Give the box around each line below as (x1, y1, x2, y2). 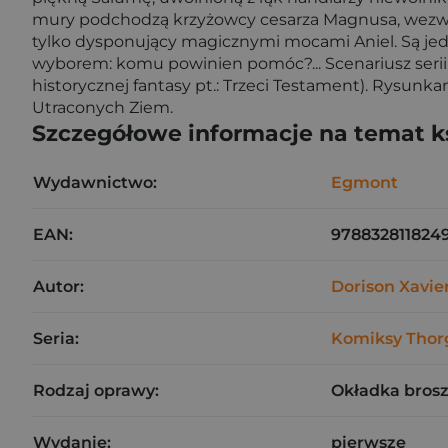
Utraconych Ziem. (32, 98, 173, 117)
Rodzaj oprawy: (33, 381, 159, 400)
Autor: (33, 277, 84, 296)
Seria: (33, 329, 79, 348)
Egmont (331, 173, 398, 192)
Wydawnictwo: (33, 173, 157, 192)
